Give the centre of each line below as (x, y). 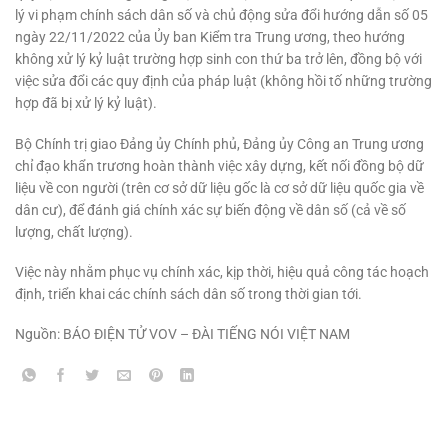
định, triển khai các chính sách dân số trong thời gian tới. (188, 293)
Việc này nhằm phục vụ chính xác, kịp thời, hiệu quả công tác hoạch (222, 271)
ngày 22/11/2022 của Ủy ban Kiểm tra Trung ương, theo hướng (210, 37)
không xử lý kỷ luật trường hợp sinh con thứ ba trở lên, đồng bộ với (218, 59)
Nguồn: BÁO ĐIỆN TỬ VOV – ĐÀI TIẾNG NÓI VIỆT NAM (182, 333)
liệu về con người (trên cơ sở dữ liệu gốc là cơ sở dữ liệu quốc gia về (219, 187)
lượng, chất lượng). (74, 231)
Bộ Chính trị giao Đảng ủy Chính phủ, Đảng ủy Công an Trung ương (219, 143)
